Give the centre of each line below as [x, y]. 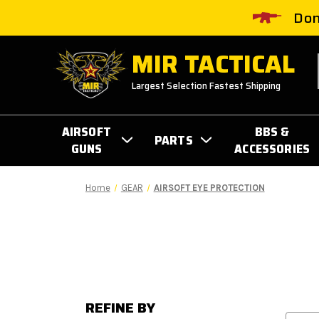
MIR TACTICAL [214, 64]
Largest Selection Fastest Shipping [206, 86]
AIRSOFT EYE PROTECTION [209, 187]
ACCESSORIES [272, 148]
